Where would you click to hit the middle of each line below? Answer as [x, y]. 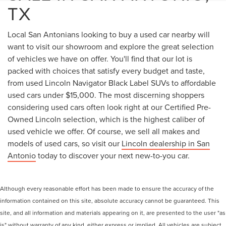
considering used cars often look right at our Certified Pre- [109, 107]
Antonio [22, 156]
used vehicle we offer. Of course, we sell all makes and [104, 131]
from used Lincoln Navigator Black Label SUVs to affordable [112, 83]
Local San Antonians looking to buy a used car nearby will [109, 35]
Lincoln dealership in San [166, 144]
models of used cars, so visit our [65, 144]
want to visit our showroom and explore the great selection [111, 47]
